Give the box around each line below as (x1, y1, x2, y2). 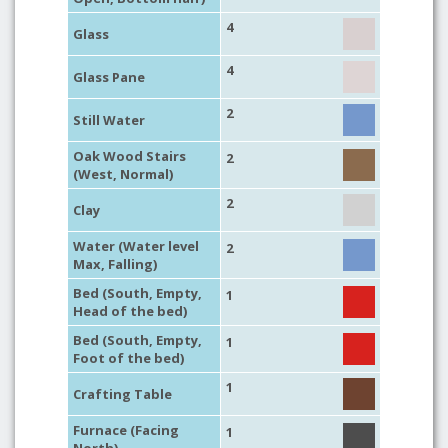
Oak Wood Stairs (73, 147, 186, 165)
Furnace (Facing (73, 421, 179, 439)
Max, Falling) (73, 255, 157, 273)
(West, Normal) (73, 165, 173, 183)
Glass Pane (73, 68, 145, 86)
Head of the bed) (73, 302, 187, 320)
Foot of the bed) (73, 349, 184, 367)
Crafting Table (73, 385, 172, 403)
